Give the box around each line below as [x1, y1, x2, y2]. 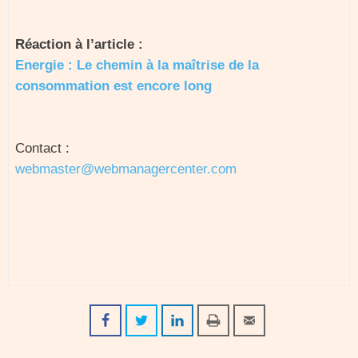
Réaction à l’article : [15, 37, 143, 52]
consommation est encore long [15, 78, 212, 93]
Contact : [15, 141, 70, 156]
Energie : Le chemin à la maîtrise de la [15, 58, 259, 73]
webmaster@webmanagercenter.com [15, 161, 237, 177]
